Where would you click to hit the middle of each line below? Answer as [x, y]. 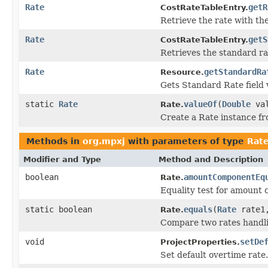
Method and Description [211, 159]
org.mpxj [104, 141]
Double [236, 104]
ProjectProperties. [200, 242]
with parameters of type [186, 141]
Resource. [182, 72]
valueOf [200, 104]
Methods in [54, 141]
